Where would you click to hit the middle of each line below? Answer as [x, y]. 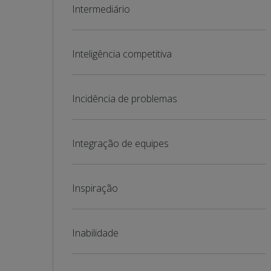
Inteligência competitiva [122, 54]
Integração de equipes [120, 143]
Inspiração [95, 188]
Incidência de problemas [125, 99]
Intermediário [101, 9]
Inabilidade [95, 233]
